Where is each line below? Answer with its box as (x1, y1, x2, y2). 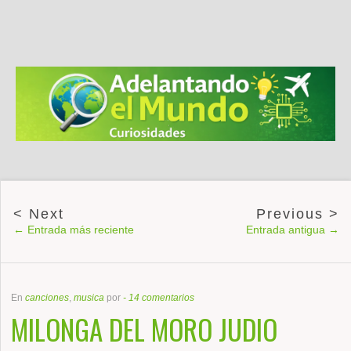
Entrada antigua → (246, 223, 339, 236)
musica (74, 291, 105, 303)
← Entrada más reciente (13, 223, 134, 236)
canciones (25, 291, 70, 303)
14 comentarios (128, 291, 195, 303)
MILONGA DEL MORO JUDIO (11, 308, 278, 349)
